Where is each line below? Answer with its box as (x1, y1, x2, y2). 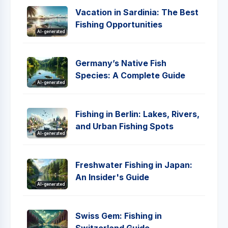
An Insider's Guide (75, 172, 149, 182)
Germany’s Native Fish (75, 58, 166, 68)
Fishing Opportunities (75, 19, 162, 30)
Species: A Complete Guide (75, 70, 185, 80)
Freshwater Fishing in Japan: (75, 160, 192, 170)
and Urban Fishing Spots (75, 121, 174, 131)
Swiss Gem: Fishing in (75, 211, 162, 221)
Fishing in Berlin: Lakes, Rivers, (75, 109, 199, 119)
